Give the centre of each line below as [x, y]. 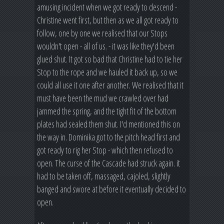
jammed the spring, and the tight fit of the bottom [107, 111]
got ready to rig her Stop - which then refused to [105, 150]
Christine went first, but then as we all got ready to [108, 20]
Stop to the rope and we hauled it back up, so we [107, 72]
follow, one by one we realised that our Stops [102, 33]
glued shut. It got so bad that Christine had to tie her [110, 59]
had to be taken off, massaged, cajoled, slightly [104, 176]
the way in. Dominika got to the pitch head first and [108, 137]
